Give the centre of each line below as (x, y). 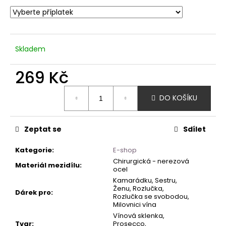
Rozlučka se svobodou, (151, 196)
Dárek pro (33, 192)
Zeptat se (43, 129)
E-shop (125, 150)
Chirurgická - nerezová (151, 161)
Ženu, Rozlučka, (138, 188)
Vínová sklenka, (139, 215)
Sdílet (194, 129)
